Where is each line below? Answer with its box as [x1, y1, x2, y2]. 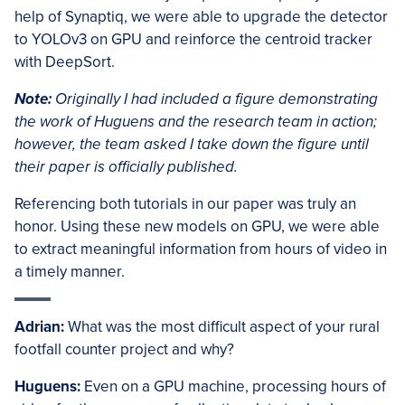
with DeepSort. [14, 52, 115, 71]
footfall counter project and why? [14, 340, 234, 359]
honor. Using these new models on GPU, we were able [14, 217, 380, 236]
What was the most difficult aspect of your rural [64, 317, 380, 336]
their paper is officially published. [14, 157, 238, 176]
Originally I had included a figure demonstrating [52, 89, 378, 108]
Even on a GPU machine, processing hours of [80, 377, 386, 396]
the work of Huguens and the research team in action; [14, 112, 377, 131]
